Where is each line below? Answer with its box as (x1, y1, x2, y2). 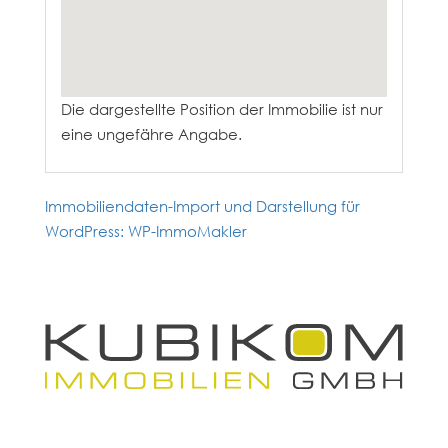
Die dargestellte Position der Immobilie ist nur (60, 98, 383, 120)
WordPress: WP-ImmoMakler (44, 220, 247, 242)
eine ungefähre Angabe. (60, 123, 242, 145)
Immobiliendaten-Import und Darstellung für (44, 195, 360, 217)
